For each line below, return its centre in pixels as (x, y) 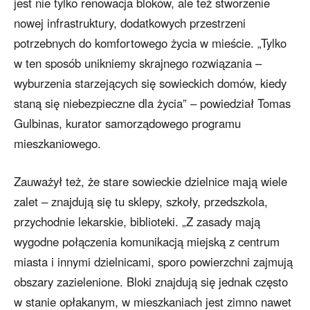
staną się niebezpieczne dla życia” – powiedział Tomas (152, 103)
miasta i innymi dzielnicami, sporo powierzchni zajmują (153, 262)
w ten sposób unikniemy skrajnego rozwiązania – (138, 63)
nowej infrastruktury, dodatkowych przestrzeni (130, 23)
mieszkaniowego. (57, 144)
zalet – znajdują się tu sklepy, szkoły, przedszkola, (141, 202)
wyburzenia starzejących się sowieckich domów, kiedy (150, 83)
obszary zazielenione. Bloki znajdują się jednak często (151, 282)
